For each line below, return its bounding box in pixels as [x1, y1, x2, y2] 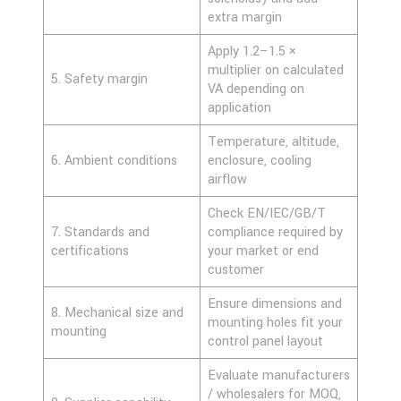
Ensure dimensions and [208, 294, 342, 313]
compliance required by [208, 222, 343, 242]
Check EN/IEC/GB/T [208, 203, 326, 223]
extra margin [208, 7, 286, 27]
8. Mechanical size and [51, 303, 183, 322]
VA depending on [208, 79, 304, 98]
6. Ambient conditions [51, 150, 177, 170]
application [208, 98, 275, 117]
